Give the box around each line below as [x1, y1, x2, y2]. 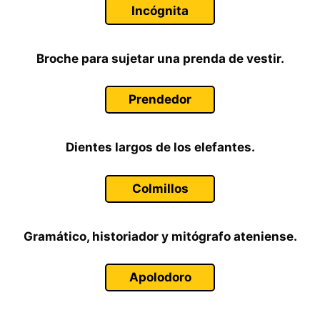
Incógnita [131, 3, 189, 18]
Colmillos [131, 181, 189, 196]
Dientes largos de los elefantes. [65, 140, 255, 154]
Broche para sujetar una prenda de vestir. [36, 51, 284, 66]
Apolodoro [129, 270, 191, 284]
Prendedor [129, 92, 191, 106]
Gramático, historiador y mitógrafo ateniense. [23, 229, 297, 244]
